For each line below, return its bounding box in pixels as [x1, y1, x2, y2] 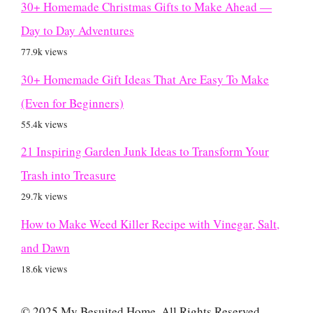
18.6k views [21, 262, 67, 275]
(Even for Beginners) [21, 94, 124, 111]
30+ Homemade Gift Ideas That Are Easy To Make [21, 71, 269, 87]
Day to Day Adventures [21, 22, 134, 39]
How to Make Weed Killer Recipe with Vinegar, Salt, [21, 215, 279, 232]
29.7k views [21, 190, 67, 203]
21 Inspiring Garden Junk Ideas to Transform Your [21, 143, 269, 160]
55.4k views [21, 117, 67, 131]
